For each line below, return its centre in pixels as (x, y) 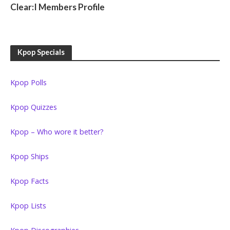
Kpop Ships (30, 157)
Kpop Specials (41, 52)
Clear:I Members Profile (57, 7)
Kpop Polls (28, 83)
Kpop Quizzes (34, 107)
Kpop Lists (28, 206)
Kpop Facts (30, 181)
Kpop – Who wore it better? (57, 132)
